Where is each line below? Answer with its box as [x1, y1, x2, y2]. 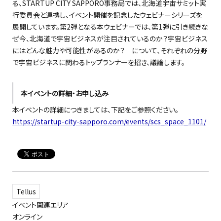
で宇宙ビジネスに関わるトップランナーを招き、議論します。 [12, 57, 185, 67]
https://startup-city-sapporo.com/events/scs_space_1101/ [12, 116, 206, 126]
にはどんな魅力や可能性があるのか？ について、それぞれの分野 [12, 45, 207, 55]
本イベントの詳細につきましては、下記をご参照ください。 [12, 105, 179, 114]
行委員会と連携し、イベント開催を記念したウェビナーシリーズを [12, 10, 202, 20]
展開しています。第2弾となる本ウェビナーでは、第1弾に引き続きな [12, 22, 208, 32]
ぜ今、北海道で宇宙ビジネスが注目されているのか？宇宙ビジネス [12, 34, 208, 43]
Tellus [16, 186, 36, 196]
